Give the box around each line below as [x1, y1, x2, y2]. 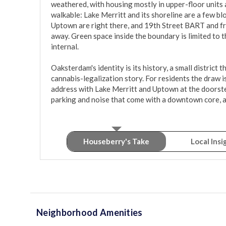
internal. [51, 42, 79, 51]
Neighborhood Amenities [36, 207, 143, 218]
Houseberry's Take [83, 137, 149, 146]
